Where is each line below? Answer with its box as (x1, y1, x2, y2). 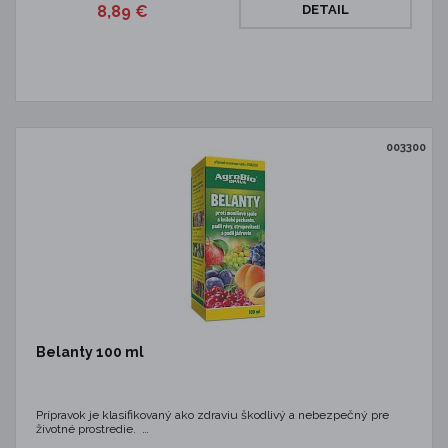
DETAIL (302, 2, 349, 17)
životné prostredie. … (36, 422, 149, 436)
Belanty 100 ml (36, 344, 144, 360)
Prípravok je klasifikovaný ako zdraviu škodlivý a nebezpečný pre (36, 408, 389, 422)
